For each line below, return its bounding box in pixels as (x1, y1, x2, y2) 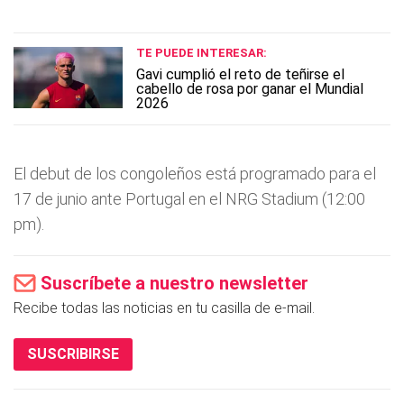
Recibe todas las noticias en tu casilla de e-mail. (14, 298, 315, 317)
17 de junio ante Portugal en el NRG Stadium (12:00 (14, 188, 365, 208)
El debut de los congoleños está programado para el (14, 163, 376, 183)
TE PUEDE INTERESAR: (136, 45, 267, 60)
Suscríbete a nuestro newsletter (41, 271, 308, 294)
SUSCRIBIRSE (27, 344, 119, 363)
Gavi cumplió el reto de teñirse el (136, 65, 344, 83)
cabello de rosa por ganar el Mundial (136, 79, 363, 97)
